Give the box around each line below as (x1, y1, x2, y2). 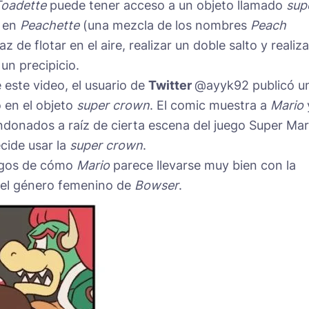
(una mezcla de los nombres (79, 17, 250, 32)
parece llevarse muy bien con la (110, 157, 296, 172)
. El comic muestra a (150, 97, 270, 112)
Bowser (134, 177, 179, 192)
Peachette (20, 17, 79, 32)
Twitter (148, 77, 195, 92)
